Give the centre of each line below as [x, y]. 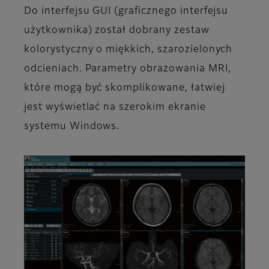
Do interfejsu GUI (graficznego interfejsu [126, 11]
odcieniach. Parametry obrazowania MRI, [128, 69]
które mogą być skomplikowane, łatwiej [125, 88]
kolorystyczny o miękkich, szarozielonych [128, 50]
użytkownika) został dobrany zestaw [117, 30]
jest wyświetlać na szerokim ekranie [115, 107]
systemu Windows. [72, 126]
